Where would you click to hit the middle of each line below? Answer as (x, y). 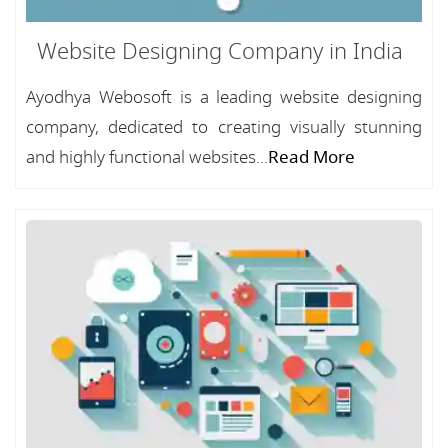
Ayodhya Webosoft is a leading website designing (224, 97)
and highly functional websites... (147, 157)
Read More (311, 157)
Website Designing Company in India (220, 52)
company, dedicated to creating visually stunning (224, 127)
